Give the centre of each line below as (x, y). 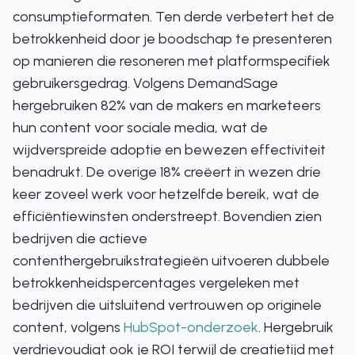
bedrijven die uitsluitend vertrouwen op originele (167, 305)
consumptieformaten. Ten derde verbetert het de (174, 17)
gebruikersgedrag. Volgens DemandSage (145, 83)
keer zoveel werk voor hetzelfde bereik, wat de (166, 194)
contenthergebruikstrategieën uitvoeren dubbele (171, 261)
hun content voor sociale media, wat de (140, 128)
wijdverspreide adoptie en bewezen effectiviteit (169, 150)
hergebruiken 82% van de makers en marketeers (167, 105)
